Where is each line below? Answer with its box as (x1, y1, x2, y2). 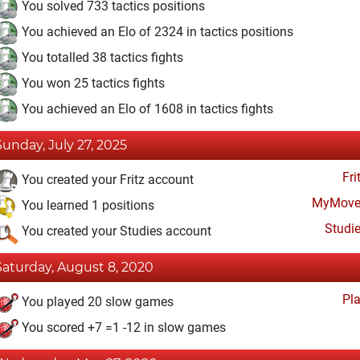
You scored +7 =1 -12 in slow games (18, 320, 226, 336)
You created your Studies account (18, 223, 211, 239)
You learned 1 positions (18, 198, 154, 214)
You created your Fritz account (18, 172, 194, 188)
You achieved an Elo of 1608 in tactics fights (18, 101, 273, 117)
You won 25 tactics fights (18, 76, 165, 92)
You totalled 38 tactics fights (18, 50, 183, 66)
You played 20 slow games (18, 294, 174, 310)
